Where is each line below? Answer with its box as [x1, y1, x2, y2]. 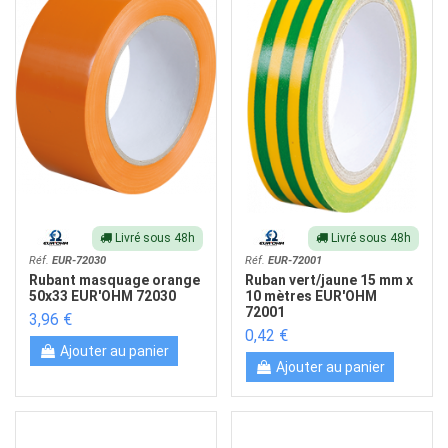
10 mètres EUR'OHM [245, 288, 378, 305]
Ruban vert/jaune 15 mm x [245, 272, 414, 289]
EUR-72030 [52, 253, 107, 267]
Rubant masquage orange [29, 272, 201, 289]
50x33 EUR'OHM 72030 [29, 288, 177, 305]
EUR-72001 [268, 253, 323, 267]
